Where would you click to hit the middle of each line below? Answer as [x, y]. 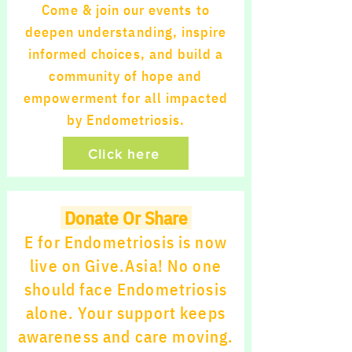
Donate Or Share [126, 218]
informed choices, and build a [126, 54]
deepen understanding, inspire [126, 32]
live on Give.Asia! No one [126, 266]
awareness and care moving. [126, 336]
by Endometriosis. [126, 120]
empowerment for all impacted [126, 98]
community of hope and [126, 76]
